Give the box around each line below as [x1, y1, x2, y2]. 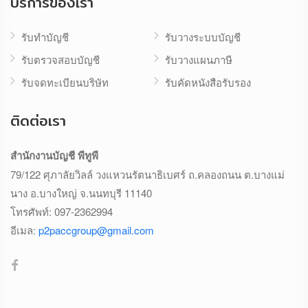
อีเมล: [10, 223, 38, 237]
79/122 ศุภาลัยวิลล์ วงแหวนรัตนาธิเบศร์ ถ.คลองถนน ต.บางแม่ [10, 167, 285, 181]
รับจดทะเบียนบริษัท [21, 75, 109, 89]
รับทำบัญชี [21, 30, 69, 44]
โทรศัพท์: [10, 204, 54, 219]
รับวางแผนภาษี [165, 52, 232, 67]
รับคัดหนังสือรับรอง [165, 75, 251, 89]
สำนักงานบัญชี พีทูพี [10, 148, 98, 163]
